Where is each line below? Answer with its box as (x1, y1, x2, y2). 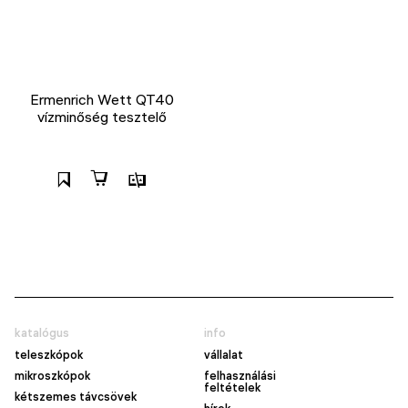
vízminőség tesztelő (37, 107, 167, 126)
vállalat (204, 348, 243, 362)
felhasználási (204, 369, 276, 382)
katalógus (15, 326, 69, 340)
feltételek (204, 381, 260, 394)
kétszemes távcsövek (15, 390, 137, 403)
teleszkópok (15, 348, 83, 362)
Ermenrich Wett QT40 (30, 90, 174, 108)
